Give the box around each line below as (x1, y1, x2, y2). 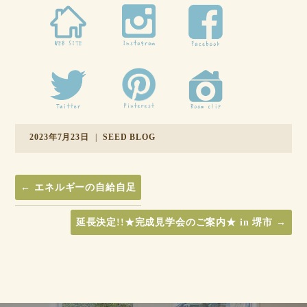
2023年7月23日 (29, 132, 89, 142)
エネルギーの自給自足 (31, 182, 136, 193)
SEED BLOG (103, 132, 156, 142)
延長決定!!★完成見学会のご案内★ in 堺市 (75, 217, 276, 228)
